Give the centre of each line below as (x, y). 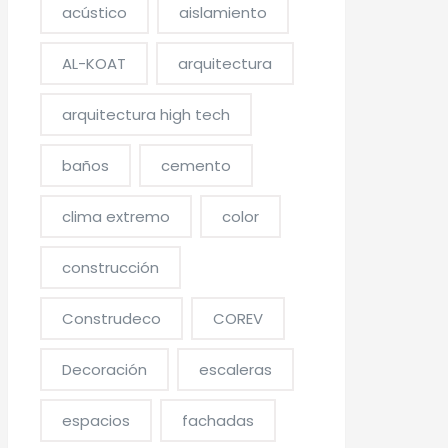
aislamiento (223, 12)
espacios (96, 420)
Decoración (105, 369)
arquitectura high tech (146, 114)
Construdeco (112, 318)
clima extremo (116, 216)
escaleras (236, 369)
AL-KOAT (94, 63)
